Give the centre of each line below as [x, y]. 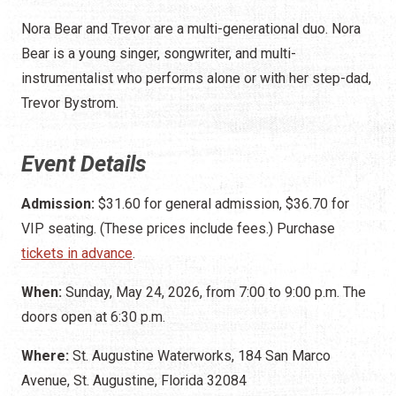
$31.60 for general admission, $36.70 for [224, 203]
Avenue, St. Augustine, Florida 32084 [134, 380]
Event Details [84, 164]
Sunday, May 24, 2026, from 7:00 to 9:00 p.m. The [216, 292]
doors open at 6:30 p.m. [93, 316]
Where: [45, 355]
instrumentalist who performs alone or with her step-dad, [196, 78]
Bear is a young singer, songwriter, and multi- [159, 53]
